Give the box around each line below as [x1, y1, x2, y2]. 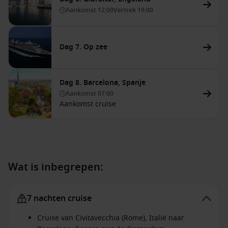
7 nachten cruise [27, 192, 92, 205]
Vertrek [113, 6, 137, 15]
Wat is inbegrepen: [8, 160, 103, 175]
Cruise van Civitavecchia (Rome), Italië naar [37, 213, 184, 223]
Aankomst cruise [60, 99, 116, 109]
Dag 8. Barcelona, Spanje [60, 77, 146, 88]
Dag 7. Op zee [60, 42, 107, 52]
